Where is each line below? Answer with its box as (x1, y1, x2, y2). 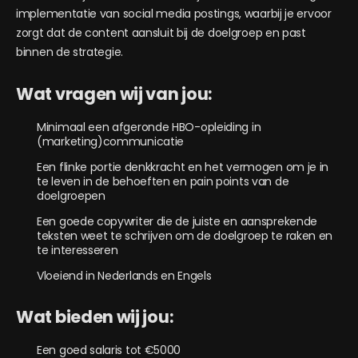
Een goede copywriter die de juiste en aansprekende (37, 213, 318, 229)
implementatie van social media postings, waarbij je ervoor (16, 6, 332, 22)
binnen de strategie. (16, 44, 123, 60)
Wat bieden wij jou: (16, 305, 174, 328)
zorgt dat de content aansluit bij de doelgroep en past (16, 25, 306, 41)
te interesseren (37, 242, 118, 258)
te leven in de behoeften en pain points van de (37, 173, 289, 189)
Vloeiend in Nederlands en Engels (37, 268, 212, 284)
